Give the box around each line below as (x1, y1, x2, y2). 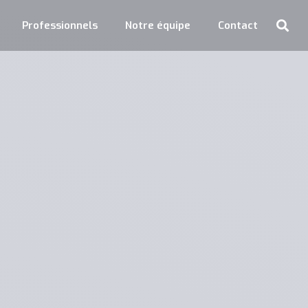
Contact (217, 19, 258, 33)
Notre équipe (124, 19, 190, 33)
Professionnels (21, 19, 98, 33)
